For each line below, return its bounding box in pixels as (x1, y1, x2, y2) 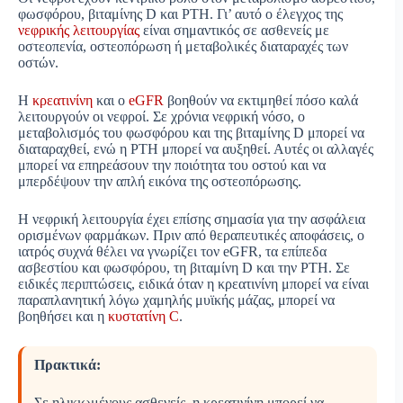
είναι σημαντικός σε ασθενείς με (139, 22, 329, 39)
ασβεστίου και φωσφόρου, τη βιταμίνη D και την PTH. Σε (18, 260, 350, 276)
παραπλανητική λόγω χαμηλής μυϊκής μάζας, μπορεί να (18, 292, 335, 309)
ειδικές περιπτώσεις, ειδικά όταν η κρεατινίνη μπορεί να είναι (18, 276, 369, 292)
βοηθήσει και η (18, 309, 108, 325)
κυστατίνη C (108, 309, 179, 325)
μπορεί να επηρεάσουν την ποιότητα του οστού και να (18, 157, 326, 174)
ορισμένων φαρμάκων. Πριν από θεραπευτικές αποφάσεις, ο (18, 228, 364, 244)
